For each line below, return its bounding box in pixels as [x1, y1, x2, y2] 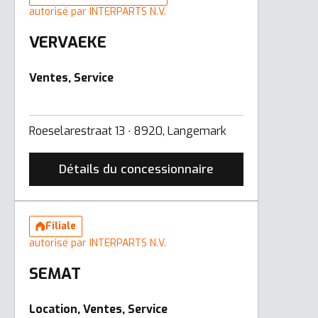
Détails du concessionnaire [59, 160, 214, 177]
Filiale [45, 219, 76, 233]
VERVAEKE [29, 31, 106, 53]
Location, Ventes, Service [29, 301, 168, 317]
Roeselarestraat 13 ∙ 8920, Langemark [29, 123, 226, 138]
